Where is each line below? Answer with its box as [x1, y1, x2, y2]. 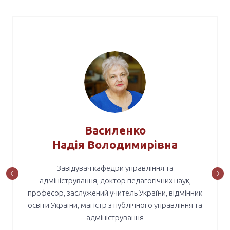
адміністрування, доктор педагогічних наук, [39, 213, 191, 222]
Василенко [84, 161, 146, 174]
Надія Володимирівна [52, 175, 178, 188]
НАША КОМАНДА [48, 12, 182, 30]
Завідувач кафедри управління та [56, 201, 174, 210]
